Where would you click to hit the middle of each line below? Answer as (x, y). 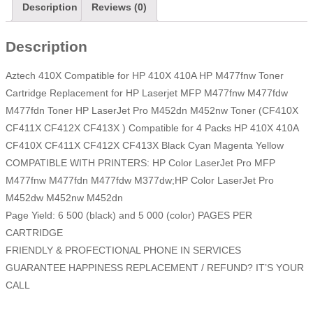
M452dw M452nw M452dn (64, 198)
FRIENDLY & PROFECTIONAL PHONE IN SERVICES (123, 250)
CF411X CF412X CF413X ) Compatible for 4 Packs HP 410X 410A (152, 128)
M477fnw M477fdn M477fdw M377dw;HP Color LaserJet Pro (140, 181)
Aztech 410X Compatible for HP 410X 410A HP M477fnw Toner (145, 76)
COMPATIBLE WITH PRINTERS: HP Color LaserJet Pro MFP (140, 163)
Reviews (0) (119, 7)
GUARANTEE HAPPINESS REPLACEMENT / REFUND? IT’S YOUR (155, 268)
